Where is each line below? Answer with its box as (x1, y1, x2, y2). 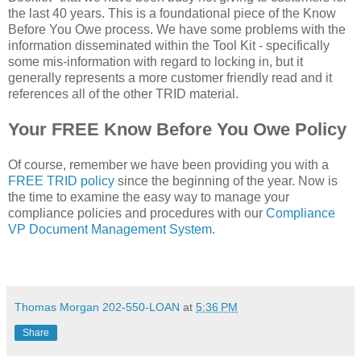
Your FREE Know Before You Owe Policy (8, 118, 346, 139)
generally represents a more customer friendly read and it (8, 70, 332, 85)
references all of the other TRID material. (8, 86, 239, 101)
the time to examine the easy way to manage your (8, 189, 289, 204)
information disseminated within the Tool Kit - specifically (8, 38, 330, 52)
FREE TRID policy (8, 173, 118, 188)
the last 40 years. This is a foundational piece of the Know (8, 6, 336, 20)
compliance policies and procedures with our (8, 205, 266, 220)
